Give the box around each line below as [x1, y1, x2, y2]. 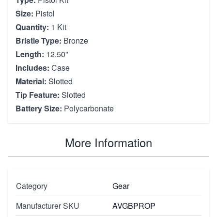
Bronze [62, 34, 88, 46]
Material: [15, 75, 46, 87]
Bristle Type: [15, 34, 62, 46]
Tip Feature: [15, 89, 60, 100]
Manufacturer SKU [16, 200, 79, 211]
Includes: [15, 62, 49, 73]
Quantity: [15, 21, 49, 32]
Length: [15, 48, 44, 60]
